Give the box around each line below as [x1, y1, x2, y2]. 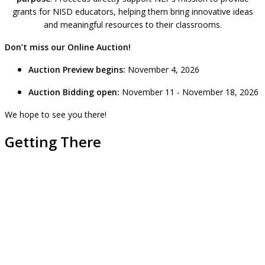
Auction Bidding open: [28, 86, 119, 98]
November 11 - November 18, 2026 [119, 86, 258, 98]
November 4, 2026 [125, 63, 199, 75]
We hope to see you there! [5, 108, 106, 120]
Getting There [5, 132, 101, 152]
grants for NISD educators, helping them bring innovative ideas [12, 5, 253, 17]
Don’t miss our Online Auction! [5, 41, 131, 53]
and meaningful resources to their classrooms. [43, 18, 222, 30]
